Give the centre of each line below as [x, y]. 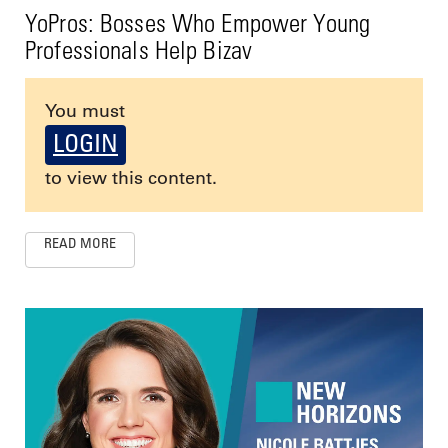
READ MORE [80, 243]
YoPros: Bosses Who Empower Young [197, 23]
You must [85, 111]
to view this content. [131, 178]
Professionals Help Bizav [138, 50]
